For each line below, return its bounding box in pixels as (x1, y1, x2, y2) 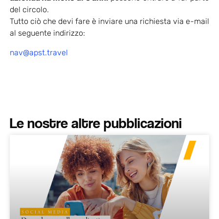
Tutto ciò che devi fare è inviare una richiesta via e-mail (10, 17, 209, 26)
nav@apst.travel (10, 48, 68, 58)
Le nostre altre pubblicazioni (10, 114, 182, 132)
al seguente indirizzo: (10, 28, 85, 38)
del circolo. (10, 5, 49, 15)
